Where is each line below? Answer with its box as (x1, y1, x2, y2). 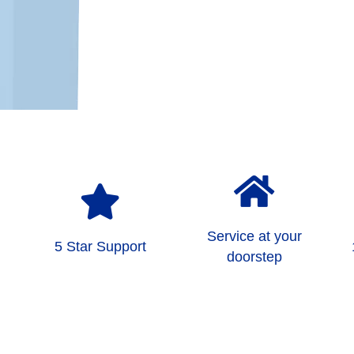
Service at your (206, 228, 302, 244)
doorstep (226, 248, 282, 265)
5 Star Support (54, 238, 146, 254)
